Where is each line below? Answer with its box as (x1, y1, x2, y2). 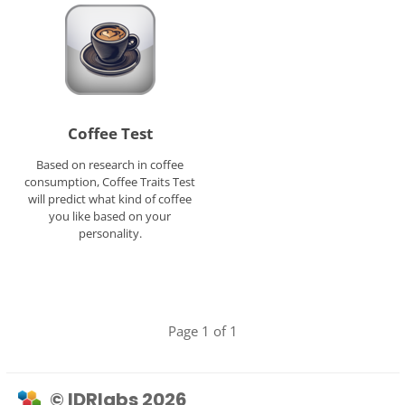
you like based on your (49, 208, 172, 225)
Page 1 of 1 (167, 322, 238, 341)
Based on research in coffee (36, 156, 184, 174)
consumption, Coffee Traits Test (24, 174, 196, 191)
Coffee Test (67, 123, 153, 145)
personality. (78, 225, 142, 242)
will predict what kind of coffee (28, 191, 193, 208)
